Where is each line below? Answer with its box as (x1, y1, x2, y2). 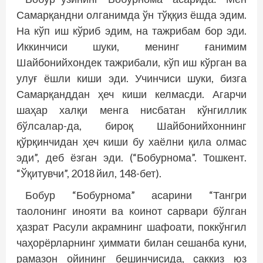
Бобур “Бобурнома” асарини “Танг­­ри (25, 188, 247, 201)
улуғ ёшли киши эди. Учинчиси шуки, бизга (16, 72, 247, 85)
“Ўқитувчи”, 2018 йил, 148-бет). (16, 167, 161, 180)
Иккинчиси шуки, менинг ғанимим (16, 40, 247, 53)
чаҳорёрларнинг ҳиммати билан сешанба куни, (16, 236, 247, 249)
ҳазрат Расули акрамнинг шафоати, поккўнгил (16, 220, 247, 233)
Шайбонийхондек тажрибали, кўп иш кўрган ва (16, 56, 247, 69)
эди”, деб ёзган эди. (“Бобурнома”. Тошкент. (16, 151, 247, 164)
